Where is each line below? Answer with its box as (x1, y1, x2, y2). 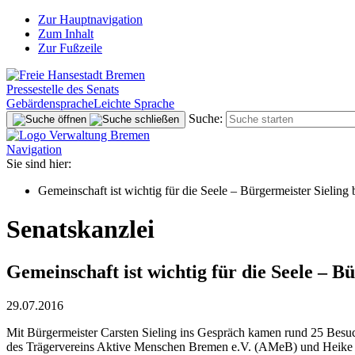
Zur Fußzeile (38, 41, 102, 55)
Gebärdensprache (6, 97, 94, 110)
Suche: (189, 112, 223, 125)
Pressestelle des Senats (6, 82, 119, 96)
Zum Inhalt (38, 27, 94, 40)
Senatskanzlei (6, 215, 155, 244)
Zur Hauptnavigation (38, 13, 143, 26)
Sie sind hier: (6, 157, 71, 170)
